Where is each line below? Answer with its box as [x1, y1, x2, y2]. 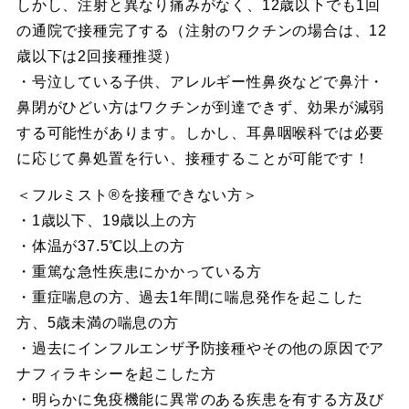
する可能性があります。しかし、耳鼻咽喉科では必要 [16, 124, 385, 141]
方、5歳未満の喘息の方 [16, 314, 179, 330]
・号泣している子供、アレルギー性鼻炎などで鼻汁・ [16, 73, 385, 89]
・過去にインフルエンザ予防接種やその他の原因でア [16, 340, 385, 356]
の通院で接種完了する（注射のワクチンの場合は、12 [16, 22, 387, 38]
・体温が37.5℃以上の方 [16, 237, 185, 254]
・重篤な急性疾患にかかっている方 [16, 263, 262, 279]
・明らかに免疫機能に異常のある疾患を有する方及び [16, 391, 385, 407]
